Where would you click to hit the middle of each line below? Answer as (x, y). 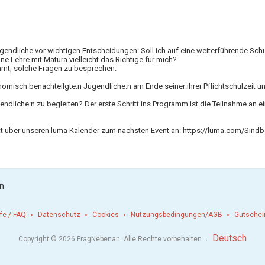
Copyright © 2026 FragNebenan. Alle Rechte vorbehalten (111, 239)
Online (193, 130)
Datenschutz (59, 214)
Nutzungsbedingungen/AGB (177, 214)
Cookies (106, 214)
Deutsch (230, 238)
